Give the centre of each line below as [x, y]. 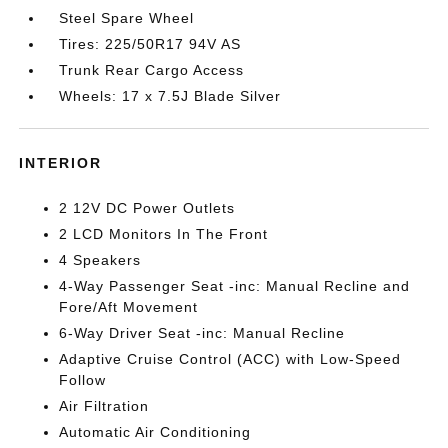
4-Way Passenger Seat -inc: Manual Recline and [235, 286]
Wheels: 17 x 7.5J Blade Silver [170, 96]
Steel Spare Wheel [127, 18]
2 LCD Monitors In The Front [164, 234]
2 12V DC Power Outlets [147, 208]
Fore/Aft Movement [129, 307]
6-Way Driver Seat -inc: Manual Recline [202, 333]
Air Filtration [104, 406]
